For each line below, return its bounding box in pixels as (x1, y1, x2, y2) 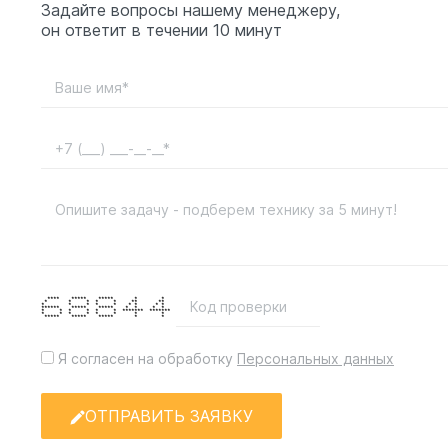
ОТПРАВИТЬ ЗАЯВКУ (85, 406, 254, 427)
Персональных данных (237, 350, 394, 368)
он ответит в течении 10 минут (41, 20, 282, 41)
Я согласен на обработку (54, 350, 237, 368)
